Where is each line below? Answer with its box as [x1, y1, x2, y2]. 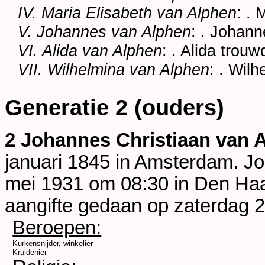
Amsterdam [134, 151, 233, 173]
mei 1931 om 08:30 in [5, 173, 194, 195]
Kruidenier [12, 248, 47, 257]
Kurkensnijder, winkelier [12, 239, 93, 248]
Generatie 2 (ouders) [5, 95, 224, 120]
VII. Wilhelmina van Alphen [18, 60, 210, 79]
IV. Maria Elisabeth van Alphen [18, 4, 237, 22]
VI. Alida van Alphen [18, 41, 163, 60]
